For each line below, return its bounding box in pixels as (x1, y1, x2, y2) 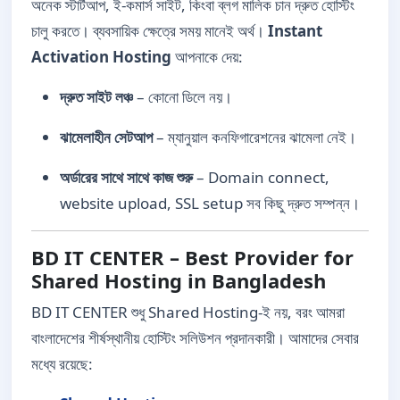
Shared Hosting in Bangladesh (31, 266, 326, 294)
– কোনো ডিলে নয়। (133, 86, 232, 107)
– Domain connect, (193, 166, 329, 187)
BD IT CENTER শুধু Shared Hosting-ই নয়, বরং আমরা (31, 301, 345, 322)
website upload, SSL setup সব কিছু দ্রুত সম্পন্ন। (60, 192, 360, 213)
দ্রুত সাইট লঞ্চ (60, 86, 133, 107)
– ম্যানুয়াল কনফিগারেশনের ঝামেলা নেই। (153, 126, 356, 147)
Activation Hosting (31, 46, 171, 67)
